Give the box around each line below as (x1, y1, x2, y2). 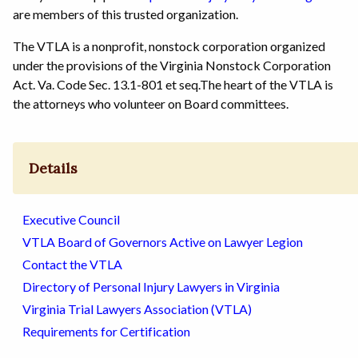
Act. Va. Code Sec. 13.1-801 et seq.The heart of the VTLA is (13, 76, 333, 92)
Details (29, 159, 78, 178)
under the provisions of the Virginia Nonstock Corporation (13, 57, 331, 73)
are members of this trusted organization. (13, 6, 238, 22)
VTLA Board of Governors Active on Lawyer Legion (22, 234, 303, 250)
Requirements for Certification (22, 324, 190, 340)
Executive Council (22, 212, 120, 228)
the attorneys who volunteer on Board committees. (13, 95, 288, 111)
